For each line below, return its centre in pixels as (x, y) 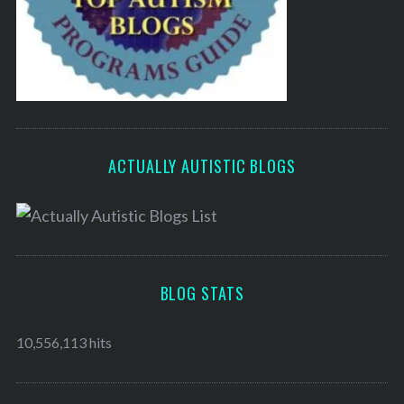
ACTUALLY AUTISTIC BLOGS (202, 166)
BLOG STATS (202, 294)
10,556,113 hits (64, 343)
